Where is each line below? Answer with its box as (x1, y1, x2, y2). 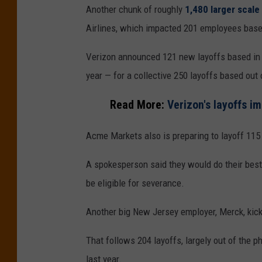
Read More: (109, 98, 167, 112)
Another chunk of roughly (86, 3, 185, 15)
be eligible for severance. (86, 177, 184, 189)
